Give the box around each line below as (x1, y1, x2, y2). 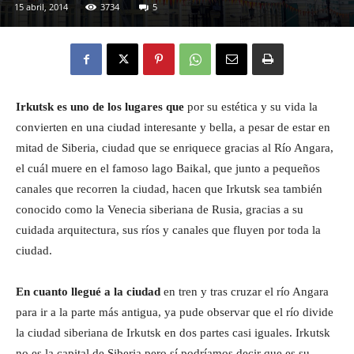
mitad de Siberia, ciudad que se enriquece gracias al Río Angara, (16, 141, 333, 155)
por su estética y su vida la (184, 100, 318, 114)
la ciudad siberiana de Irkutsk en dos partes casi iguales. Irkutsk (16, 326, 330, 340)
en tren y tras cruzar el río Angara (160, 285, 329, 299)
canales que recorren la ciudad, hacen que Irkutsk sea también (16, 183, 322, 196)
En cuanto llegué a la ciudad (16, 285, 160, 299)
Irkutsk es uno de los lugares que (16, 100, 184, 114)
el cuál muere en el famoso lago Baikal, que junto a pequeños (16, 162, 320, 175)
